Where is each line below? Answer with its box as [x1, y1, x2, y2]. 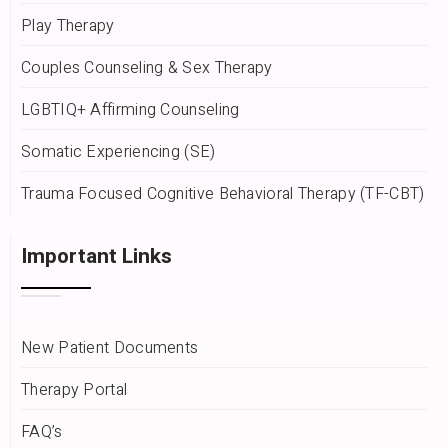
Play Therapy [21, 14, 115, 39]
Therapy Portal [21, 378, 128, 403]
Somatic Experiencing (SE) [21, 140, 216, 165]
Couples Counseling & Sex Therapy [21, 56, 273, 81]
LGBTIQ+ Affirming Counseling [21, 98, 240, 123]
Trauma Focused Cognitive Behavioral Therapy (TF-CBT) [21, 182, 425, 207]
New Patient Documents [21, 336, 199, 361]
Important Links [21, 241, 172, 273]
